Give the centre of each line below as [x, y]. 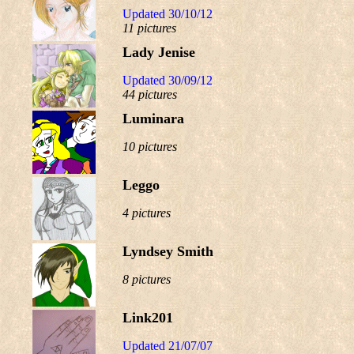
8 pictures [147, 279]
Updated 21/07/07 [168, 346]
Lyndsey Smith [168, 251]
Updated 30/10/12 [168, 14]
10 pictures [150, 147]
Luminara [153, 119]
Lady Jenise [159, 52]
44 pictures [150, 94]
